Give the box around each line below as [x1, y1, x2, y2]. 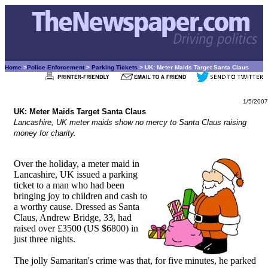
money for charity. [14, 129, 76, 138]
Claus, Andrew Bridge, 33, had [14, 212, 132, 223]
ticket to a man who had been [14, 180, 124, 190]
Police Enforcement [27, 64, 84, 71]
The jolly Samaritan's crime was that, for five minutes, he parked [14, 255, 256, 266]
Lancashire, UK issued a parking [14, 169, 138, 179]
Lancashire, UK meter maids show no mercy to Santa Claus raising [14, 118, 246, 127]
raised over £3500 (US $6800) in [14, 223, 138, 233]
